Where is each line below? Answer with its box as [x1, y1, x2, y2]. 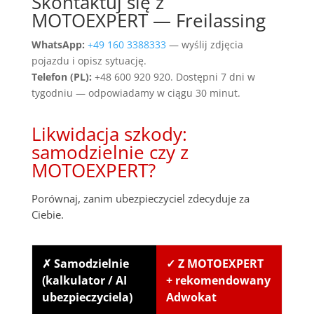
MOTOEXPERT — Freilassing [31, 7, 266, 33]
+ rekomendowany [165, 272, 271, 288]
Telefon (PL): [31, 69, 92, 83]
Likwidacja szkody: [31, 121, 187, 146]
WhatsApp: [31, 37, 85, 51]
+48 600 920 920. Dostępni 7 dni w [91, 69, 255, 83]
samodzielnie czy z [31, 139, 189, 165]
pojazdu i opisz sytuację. [31, 53, 146, 67]
